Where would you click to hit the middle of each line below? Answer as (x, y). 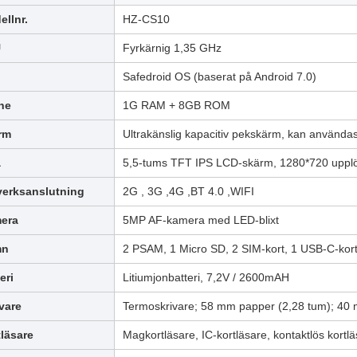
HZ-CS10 (146, 19)
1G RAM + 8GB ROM (176, 105)
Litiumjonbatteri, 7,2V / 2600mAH (206, 277)
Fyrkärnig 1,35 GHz (172, 47)
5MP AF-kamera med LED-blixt (200, 220)
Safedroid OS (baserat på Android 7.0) (219, 76)
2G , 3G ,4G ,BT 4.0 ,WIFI (188, 191)
